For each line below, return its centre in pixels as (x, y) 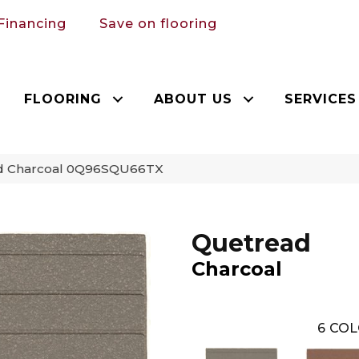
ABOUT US (194, 99)
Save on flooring (158, 23)
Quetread (251, 243)
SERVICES (321, 99)
